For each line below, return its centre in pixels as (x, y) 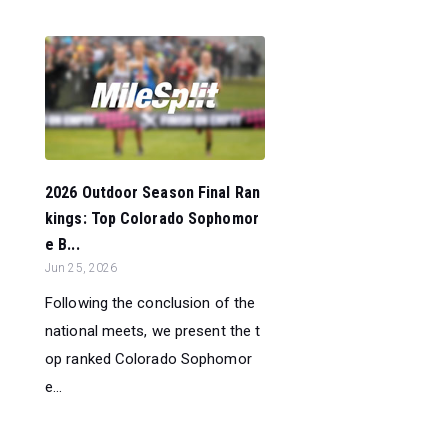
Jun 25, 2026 (81, 267)
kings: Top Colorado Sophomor (152, 218)
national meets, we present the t (153, 330)
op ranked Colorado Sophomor (148, 358)
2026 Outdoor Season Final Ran (152, 192)
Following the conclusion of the (150, 302)
